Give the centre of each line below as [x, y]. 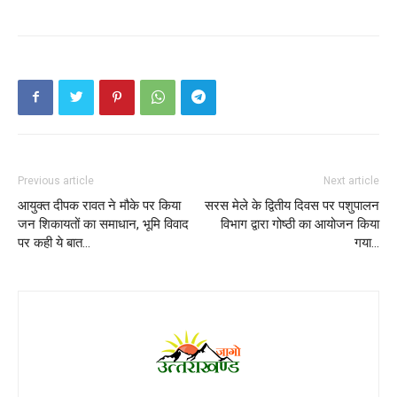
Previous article [56, 180]
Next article [351, 180]
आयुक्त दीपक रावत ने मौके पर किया [99, 205]
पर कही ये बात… [54, 242]
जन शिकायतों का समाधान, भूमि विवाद [103, 224]
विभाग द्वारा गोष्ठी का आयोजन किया [300, 224]
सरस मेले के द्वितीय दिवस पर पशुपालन [292, 205]
